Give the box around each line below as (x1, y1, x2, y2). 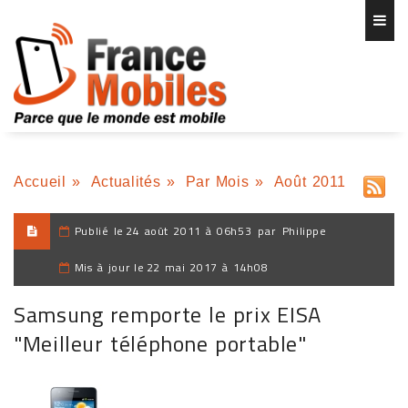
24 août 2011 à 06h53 (126, 222, 252, 240)
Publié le (74, 222, 125, 240)
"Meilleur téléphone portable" (14, 327, 307, 360)
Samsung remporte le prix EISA (14, 298, 321, 331)
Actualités (90, 174, 161, 189)
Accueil (14, 174, 66, 189)
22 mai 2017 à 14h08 (146, 259, 269, 276)
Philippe (281, 222, 327, 240)
